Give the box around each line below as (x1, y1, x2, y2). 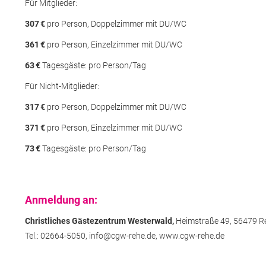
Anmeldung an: (24, 193, 97, 206)
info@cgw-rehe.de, (88, 230, 157, 240)
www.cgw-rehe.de (159, 230, 224, 240)
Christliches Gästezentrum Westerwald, (24, 216, 174, 226)
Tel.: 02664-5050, (24, 230, 87, 240)
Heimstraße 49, (175, 216, 232, 226)
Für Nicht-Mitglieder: (24, 81, 99, 91)
